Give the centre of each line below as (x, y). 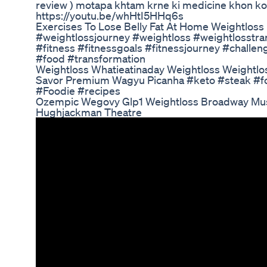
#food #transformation (91, 59)
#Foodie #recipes (78, 91)
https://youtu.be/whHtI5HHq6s (110, 16)
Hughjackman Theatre (89, 112)
